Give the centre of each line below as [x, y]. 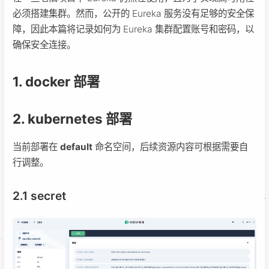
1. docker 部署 [56, 81]
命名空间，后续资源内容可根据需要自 [170, 147]
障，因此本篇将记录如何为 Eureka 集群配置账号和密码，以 [133, 29]
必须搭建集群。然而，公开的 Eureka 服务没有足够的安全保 [133, 13]
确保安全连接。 [44, 44]
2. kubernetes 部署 [72, 118]
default [76, 147]
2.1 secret [39, 195]
